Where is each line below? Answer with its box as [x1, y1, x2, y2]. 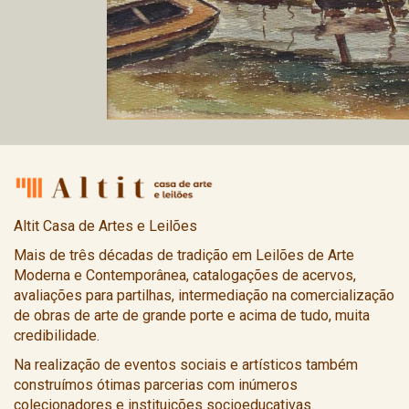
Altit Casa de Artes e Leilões [14, 216, 197, 235]
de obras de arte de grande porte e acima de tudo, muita [14, 306, 370, 324]
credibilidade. [14, 326, 100, 344]
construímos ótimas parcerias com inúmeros [14, 375, 298, 393]
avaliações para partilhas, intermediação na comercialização [14, 286, 394, 304]
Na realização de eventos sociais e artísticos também [14, 355, 358, 373]
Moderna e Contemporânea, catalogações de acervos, [14, 266, 356, 284]
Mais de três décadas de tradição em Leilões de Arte [14, 246, 354, 264]
